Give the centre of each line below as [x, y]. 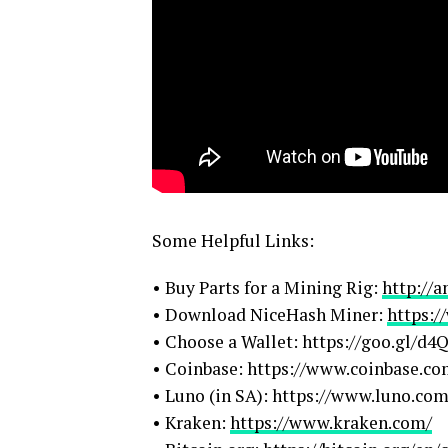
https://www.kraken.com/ [331, 423]
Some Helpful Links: [233, 241]
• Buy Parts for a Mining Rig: [267, 288]
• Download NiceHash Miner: [269, 315]
